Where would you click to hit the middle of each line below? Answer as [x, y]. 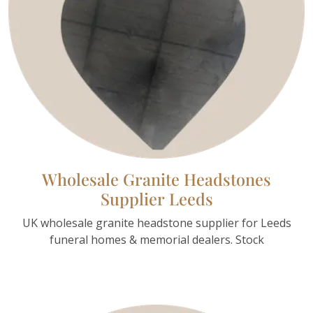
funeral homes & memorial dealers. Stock [156, 240]
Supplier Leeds [156, 199]
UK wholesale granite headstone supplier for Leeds [156, 223]
